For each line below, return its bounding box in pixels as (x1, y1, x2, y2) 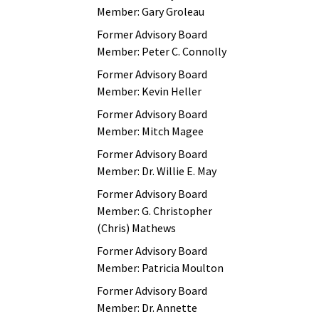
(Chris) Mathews (97, 221, 176, 235)
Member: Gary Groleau (97, 4, 204, 19)
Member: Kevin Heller (97, 84, 202, 98)
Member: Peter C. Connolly (97, 44, 226, 58)
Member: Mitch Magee (97, 124, 204, 138)
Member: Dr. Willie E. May (97, 164, 216, 178)
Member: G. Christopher (97, 204, 212, 218)
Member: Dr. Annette (97, 300, 197, 315)
